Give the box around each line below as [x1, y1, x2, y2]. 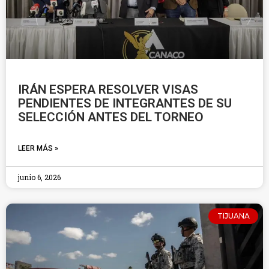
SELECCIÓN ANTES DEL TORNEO [18, 110, 204, 124]
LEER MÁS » [18, 144, 58, 153]
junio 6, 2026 [18, 172, 61, 182]
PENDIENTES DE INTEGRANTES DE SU [18, 96, 232, 110]
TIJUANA [217, 211, 250, 221]
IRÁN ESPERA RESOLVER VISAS [18, 82, 198, 97]
